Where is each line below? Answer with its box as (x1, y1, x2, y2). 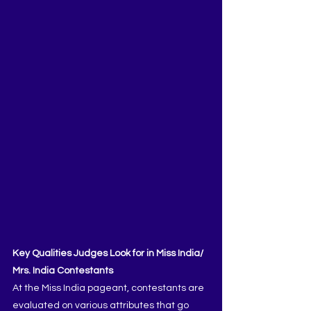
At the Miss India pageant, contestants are (12, 283, 206, 293)
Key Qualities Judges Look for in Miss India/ (12, 249, 205, 258)
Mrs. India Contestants (12, 266, 113, 276)
